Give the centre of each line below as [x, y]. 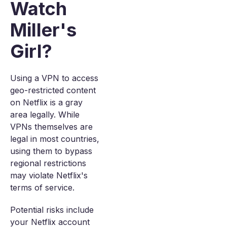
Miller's [43, 30]
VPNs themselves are [51, 127]
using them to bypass [51, 151]
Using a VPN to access [54, 78]
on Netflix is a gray [46, 102]
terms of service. [42, 187]
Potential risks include [52, 210]
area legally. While [45, 115]
